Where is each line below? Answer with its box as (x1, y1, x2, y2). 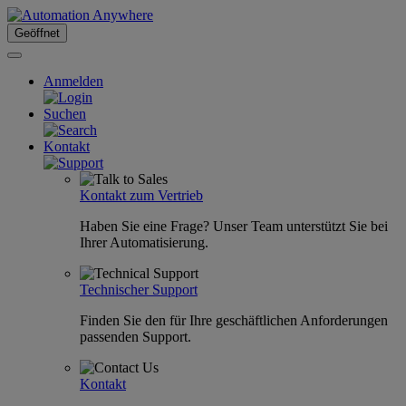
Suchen (43, 106, 86, 121)
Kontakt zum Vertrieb (80, 188, 203, 203)
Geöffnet (14, 26, 60, 40)
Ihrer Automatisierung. (80, 235, 208, 250)
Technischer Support (80, 282, 198, 297)
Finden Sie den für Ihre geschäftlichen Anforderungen (80, 313, 388, 328)
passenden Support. (80, 329, 191, 344)
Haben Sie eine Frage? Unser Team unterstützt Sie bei (80, 218, 388, 234)
